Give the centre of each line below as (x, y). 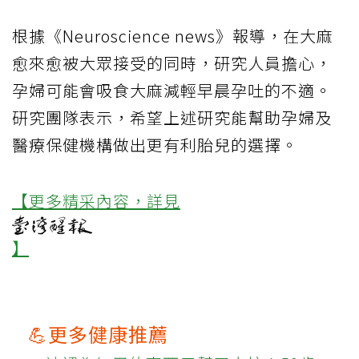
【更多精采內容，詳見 (96, 201)
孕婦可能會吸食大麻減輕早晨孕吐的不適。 (172, 91)
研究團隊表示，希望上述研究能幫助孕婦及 (172, 118)
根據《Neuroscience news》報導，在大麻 (173, 36)
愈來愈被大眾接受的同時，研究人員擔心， (172, 63)
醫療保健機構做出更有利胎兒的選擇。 (155, 145)
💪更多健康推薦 (98, 334)
